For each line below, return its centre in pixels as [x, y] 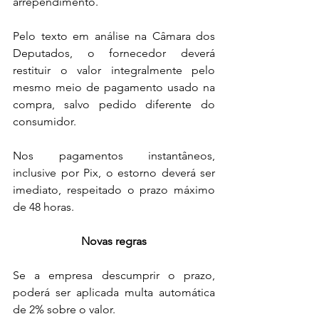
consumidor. [45, 121]
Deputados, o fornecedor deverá [114, 53]
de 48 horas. [43, 206]
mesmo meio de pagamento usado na [114, 87]
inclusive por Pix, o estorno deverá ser [114, 172]
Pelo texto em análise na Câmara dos [114, 36]
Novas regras [114, 241]
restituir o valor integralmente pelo [114, 70]
